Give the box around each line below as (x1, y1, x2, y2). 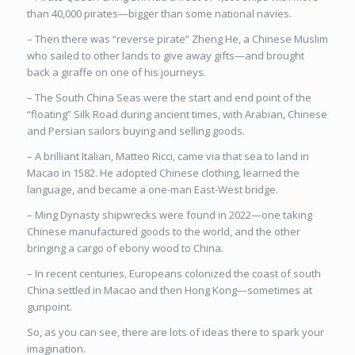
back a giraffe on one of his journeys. (26, 65, 206, 80)
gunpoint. (26, 300, 72, 315)
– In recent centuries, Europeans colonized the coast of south (26, 266, 321, 281)
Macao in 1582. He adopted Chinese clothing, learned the (26, 166, 300, 181)
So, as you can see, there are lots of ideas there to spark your (26, 325, 324, 340)
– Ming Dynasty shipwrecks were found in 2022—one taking (26, 208, 312, 223)
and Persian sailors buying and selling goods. (26, 124, 245, 139)
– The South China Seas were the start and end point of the (26, 90, 311, 105)
